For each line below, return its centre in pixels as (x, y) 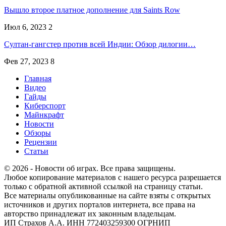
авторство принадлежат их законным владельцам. (90, 213)
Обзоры (38, 133)
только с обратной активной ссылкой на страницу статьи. (103, 186)
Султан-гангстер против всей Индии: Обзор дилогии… (100, 44)
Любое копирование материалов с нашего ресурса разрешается (112, 177)
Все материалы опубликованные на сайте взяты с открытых (107, 195)
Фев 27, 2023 (26, 61)
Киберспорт (45, 105)
